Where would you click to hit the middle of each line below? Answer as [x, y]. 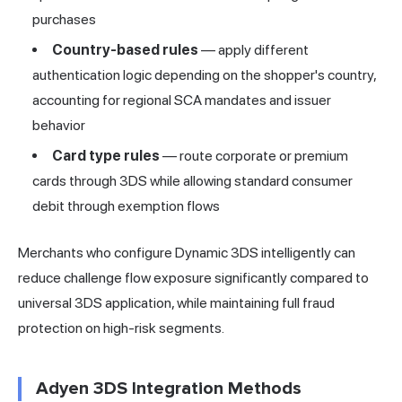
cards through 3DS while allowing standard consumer [192, 181]
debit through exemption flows [126, 206]
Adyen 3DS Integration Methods [169, 389]
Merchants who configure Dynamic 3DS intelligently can [187, 253]
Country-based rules [125, 50]
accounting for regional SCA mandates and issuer [182, 100]
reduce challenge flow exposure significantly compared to [193, 278]
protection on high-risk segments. [121, 328]
